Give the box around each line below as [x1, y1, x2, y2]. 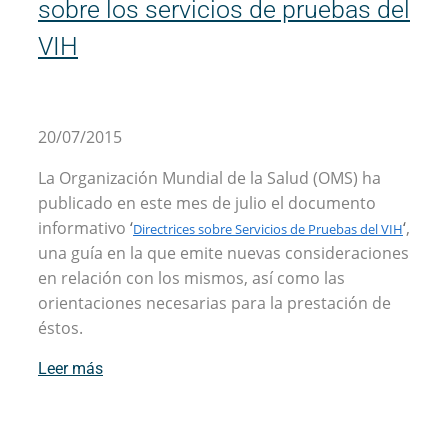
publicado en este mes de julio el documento [38, 192, 376, 215]
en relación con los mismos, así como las [38, 267, 345, 290]
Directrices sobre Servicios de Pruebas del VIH [133, 220, 403, 239]
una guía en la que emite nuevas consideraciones [38, 242, 409, 265]
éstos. [38, 317, 83, 340]
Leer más [38, 359, 103, 379]
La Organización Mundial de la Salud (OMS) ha [38, 167, 381, 190]
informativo [38, 217, 126, 240]
